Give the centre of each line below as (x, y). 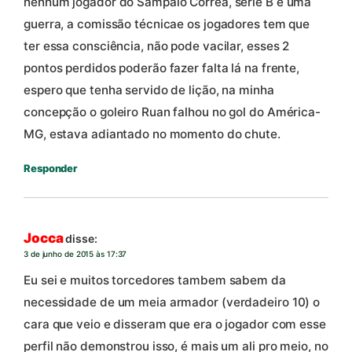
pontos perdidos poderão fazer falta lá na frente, (162, 68)
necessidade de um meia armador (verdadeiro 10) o (172, 302)
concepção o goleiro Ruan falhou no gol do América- (172, 112)
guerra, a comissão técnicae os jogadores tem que (167, 24)
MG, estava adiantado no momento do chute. (152, 134)
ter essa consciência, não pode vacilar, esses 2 (157, 46)
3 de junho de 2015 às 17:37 (75, 253)
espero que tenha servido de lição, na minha (149, 90)
